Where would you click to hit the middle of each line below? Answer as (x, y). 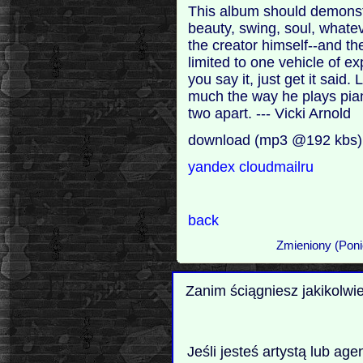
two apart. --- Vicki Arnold (270, 113)
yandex (214, 167)
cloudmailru (277, 167)
